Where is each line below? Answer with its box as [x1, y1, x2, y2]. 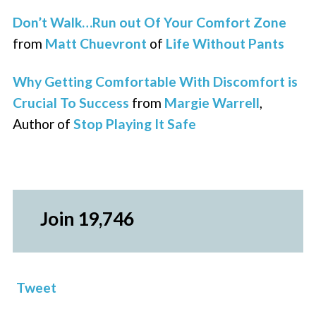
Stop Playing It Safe [73, 115, 197, 132]
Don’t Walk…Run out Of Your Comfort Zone [13, 13, 287, 30]
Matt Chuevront [45, 35, 147, 51]
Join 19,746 [39, 207, 134, 230]
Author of [13, 115, 74, 132]
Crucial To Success [13, 94, 130, 111]
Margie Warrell [164, 94, 260, 111]
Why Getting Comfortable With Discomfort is [13, 73, 298, 90]
